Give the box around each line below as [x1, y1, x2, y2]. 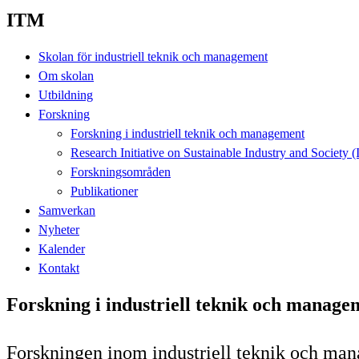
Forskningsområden [71, 164, 171, 179]
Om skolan [38, 68, 94, 83]
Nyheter [38, 222, 79, 236]
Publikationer [71, 184, 138, 198]
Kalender [38, 241, 85, 256]
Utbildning [38, 87, 93, 102]
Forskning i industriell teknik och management [71, 126, 305, 140]
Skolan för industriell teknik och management [38, 49, 268, 63]
